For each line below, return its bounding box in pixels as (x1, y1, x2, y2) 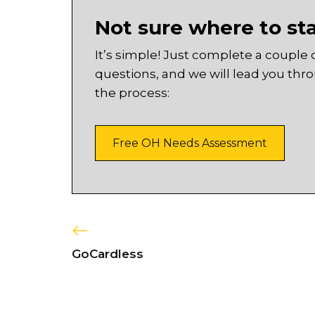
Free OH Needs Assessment (112, 136, 267, 150)
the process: (95, 85, 169, 100)
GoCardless (72, 247, 143, 262)
